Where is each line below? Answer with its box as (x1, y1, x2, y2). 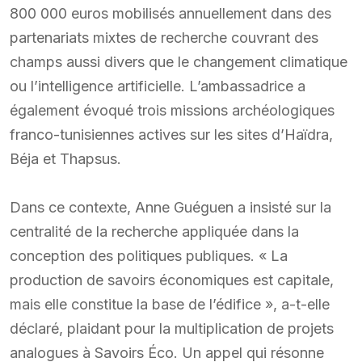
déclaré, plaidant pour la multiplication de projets (10, 319, 334, 337)
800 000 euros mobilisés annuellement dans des (10, 4, 331, 22)
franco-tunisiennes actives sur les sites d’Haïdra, (10, 125, 333, 143)
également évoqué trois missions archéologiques (10, 101, 335, 119)
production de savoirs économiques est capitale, (10, 271, 334, 288)
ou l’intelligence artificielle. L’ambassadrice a (10, 77, 305, 95)
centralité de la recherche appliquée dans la (10, 222, 299, 240)
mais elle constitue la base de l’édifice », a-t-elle (10, 295, 330, 313)
